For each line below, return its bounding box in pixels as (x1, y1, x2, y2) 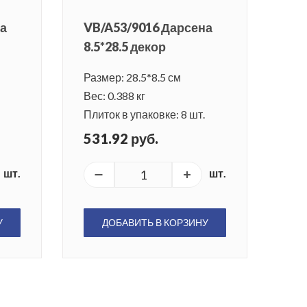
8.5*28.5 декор (84, 39, 166, 55)
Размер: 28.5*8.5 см (84, 71, 181, 84)
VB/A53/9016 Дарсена (84, 20, 212, 36)
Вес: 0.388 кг (84, 89, 145, 103)
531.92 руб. (84, 130, 158, 147)
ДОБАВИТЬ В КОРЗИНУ (101, 217, 208, 229)
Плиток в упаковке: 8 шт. (84, 108, 205, 121)
